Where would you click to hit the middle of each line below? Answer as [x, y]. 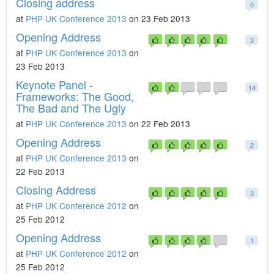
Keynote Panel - [54, 84]
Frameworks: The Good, [75, 96]
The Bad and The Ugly [71, 108]
